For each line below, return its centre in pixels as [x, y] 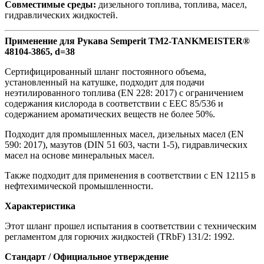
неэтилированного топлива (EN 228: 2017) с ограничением [124, 93]
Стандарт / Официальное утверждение [87, 256]
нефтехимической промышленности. [79, 186]
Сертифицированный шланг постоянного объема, [105, 71]
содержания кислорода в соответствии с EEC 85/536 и [114, 103]
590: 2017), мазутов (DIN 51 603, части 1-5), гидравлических [126, 144]
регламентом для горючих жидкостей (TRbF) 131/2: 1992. [120, 236]
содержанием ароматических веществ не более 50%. [110, 114]
